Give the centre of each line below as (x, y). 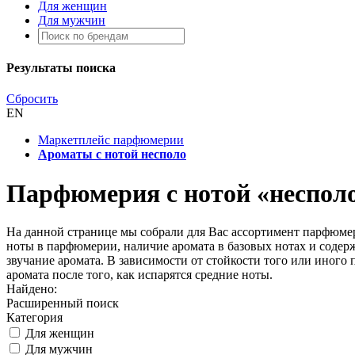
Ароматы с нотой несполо (112, 155)
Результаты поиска (61, 68)
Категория (34, 318)
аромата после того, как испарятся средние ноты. (139, 275)
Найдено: (32, 289)
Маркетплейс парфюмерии (111, 140)
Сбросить (32, 99)
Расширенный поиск (63, 303)
